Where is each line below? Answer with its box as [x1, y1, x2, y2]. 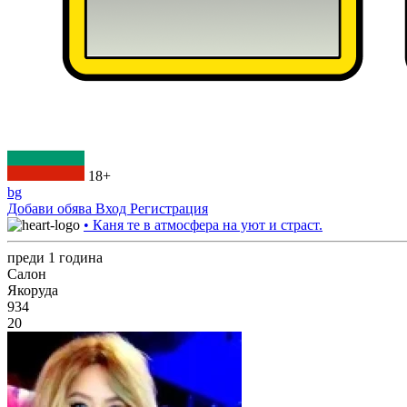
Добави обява [7, 201, 95, 216]
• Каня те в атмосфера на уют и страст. [84, 217, 323, 233]
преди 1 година [7, 250, 103, 265]
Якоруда [7, 283, 58, 298]
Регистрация [130, 201, 208, 216]
